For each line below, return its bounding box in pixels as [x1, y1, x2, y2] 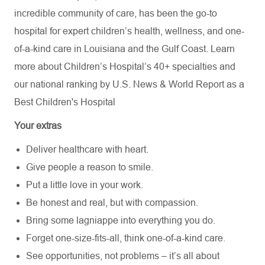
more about [14, 62, 64, 72]
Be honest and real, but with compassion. [26, 198, 201, 208]
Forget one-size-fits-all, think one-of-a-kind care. [26, 233, 225, 243]
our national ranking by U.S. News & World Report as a [14, 79, 244, 89]
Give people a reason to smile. [26, 162, 153, 172]
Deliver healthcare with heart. [26, 144, 148, 154]
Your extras [14, 121, 62, 131]
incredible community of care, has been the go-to [14, 8, 217, 18]
